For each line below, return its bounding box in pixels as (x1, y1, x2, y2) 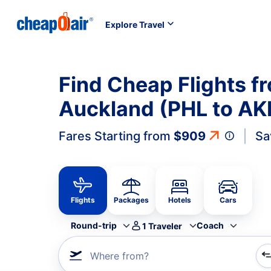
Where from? (90, 250, 149, 262)
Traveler (148, 220, 182, 231)
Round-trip (71, 220, 117, 230)
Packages (114, 195, 149, 204)
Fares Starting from (59, 129, 174, 143)
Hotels (168, 195, 191, 204)
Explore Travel (105, 19, 165, 30)
